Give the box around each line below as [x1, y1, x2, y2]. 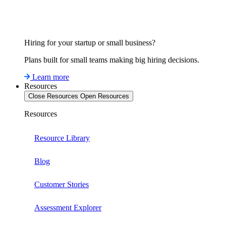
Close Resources [28, 92, 78, 100]
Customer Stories [34, 180, 89, 189]
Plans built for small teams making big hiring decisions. [24, 55, 199, 64]
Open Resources [80, 92, 129, 100]
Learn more [32, 73, 69, 81]
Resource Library [34, 134, 90, 142]
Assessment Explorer [34, 203, 101, 212]
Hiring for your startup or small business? [24, 38, 155, 47]
